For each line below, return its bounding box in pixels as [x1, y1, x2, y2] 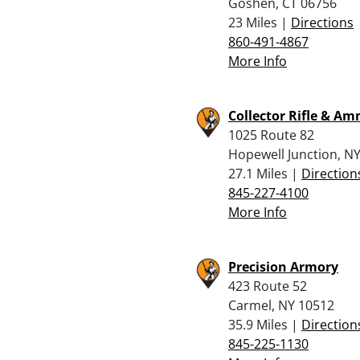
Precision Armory [228, 257, 338, 276]
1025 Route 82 [228, 125, 314, 144]
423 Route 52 [228, 276, 307, 295]
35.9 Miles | [228, 315, 301, 333]
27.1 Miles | [228, 164, 301, 182]
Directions [291, 13, 354, 31]
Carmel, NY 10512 [228, 296, 334, 314]
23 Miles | [228, 13, 291, 31]
